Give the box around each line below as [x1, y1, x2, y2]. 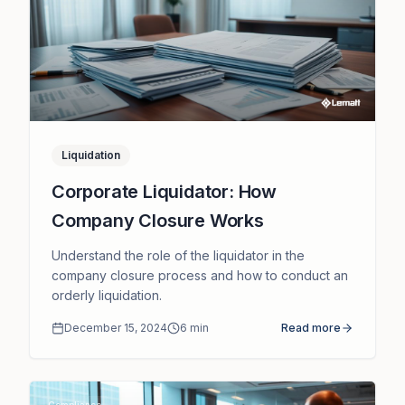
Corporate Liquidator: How [52, 180, 277, 202]
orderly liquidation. [52, 287, 162, 303]
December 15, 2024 [64, 320, 167, 334]
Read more [281, 320, 341, 334]
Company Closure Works [52, 209, 264, 231]
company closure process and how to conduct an [52, 267, 348, 283]
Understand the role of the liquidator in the [52, 247, 305, 263]
